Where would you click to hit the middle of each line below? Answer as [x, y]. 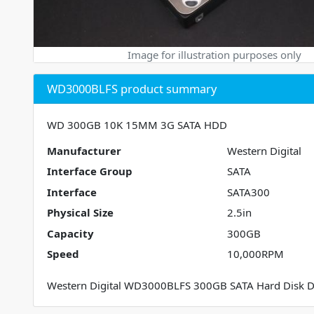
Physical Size [80, 213]
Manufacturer [84, 150]
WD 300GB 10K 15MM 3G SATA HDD [137, 124]
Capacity [70, 233]
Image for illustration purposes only [215, 54]
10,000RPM [255, 254]
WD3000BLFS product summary [131, 88]
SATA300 [248, 192]
